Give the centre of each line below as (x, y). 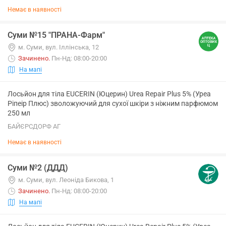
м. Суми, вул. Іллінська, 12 (59, 47)
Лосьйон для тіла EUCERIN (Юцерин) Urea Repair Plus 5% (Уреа (109, 94)
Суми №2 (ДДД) (38, 168)
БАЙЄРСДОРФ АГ (34, 126)
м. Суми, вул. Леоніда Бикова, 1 (66, 180)
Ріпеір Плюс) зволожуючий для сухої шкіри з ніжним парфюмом (113, 103)
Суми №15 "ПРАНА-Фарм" (56, 35)
